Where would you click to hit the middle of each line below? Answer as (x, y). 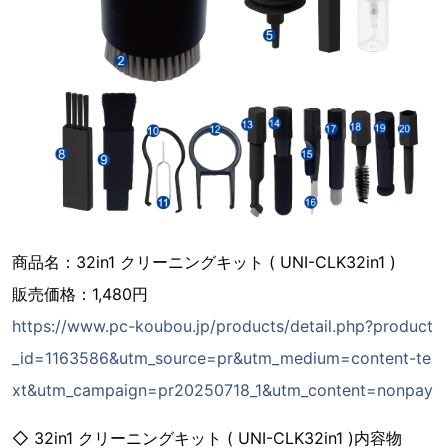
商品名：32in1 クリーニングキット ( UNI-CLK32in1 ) (204, 262)
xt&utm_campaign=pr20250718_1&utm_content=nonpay (222, 390)
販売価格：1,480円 (80, 294)
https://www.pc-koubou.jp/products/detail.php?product (222, 326)
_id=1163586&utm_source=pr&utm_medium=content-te (221, 358)
